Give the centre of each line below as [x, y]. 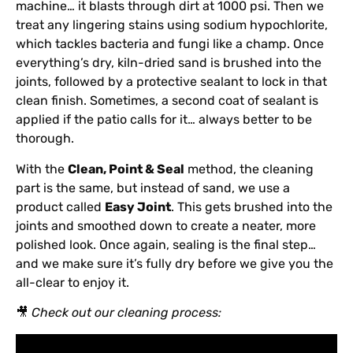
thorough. [45, 139]
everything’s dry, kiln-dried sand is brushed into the [169, 63]
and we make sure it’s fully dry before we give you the [175, 263]
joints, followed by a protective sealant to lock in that [171, 82]
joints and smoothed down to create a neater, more [166, 225]
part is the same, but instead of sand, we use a [153, 188]
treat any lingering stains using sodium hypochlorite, [172, 25]
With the [42, 169]
